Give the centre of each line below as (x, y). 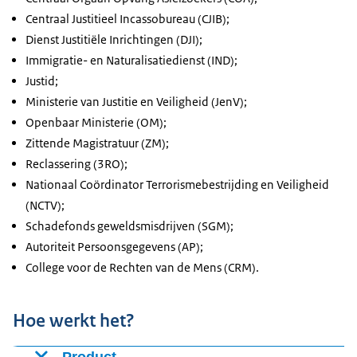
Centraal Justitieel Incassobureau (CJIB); (127, 18)
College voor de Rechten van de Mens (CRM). (142, 267)
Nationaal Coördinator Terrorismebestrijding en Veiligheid (177, 184)
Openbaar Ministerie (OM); (96, 122)
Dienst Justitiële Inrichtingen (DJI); (114, 39)
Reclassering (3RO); (76, 163)
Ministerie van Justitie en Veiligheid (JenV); (136, 101)
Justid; (42, 80)
